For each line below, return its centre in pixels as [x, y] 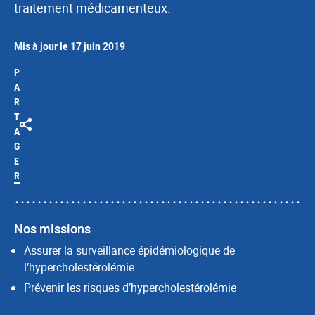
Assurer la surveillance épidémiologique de [129, 250]
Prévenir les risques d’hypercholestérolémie [130, 288]
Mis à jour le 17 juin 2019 [70, 46]
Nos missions [52, 229]
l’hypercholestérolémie [79, 267]
